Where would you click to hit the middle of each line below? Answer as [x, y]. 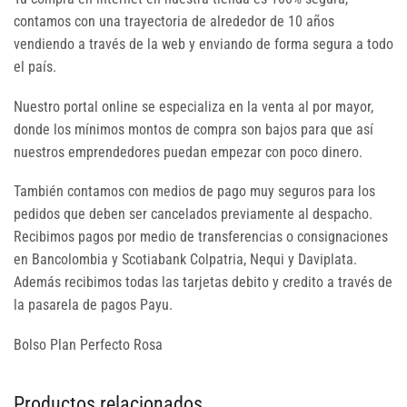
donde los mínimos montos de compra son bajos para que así [194, 129]
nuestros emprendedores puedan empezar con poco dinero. [188, 152]
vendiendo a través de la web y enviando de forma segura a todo [203, 45]
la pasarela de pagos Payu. [93, 305]
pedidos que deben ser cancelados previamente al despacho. [193, 214]
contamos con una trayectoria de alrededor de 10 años [174, 22]
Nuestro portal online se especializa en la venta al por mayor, [194, 106]
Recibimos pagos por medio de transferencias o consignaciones [201, 237]
